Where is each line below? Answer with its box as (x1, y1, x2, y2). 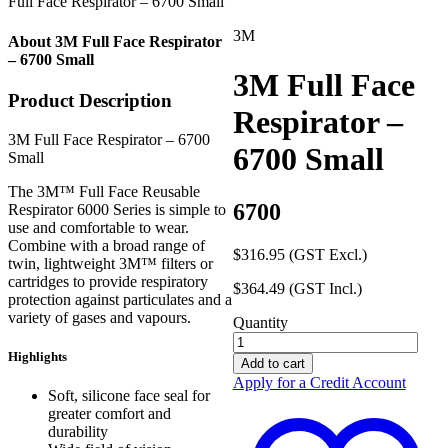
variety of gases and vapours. (8, 308, 191, 326)
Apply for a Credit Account (232, 374, 406, 392)
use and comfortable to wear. (8, 218, 189, 236)
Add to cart (240, 356, 305, 372)
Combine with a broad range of (8, 236, 205, 254)
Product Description (8, 89, 172, 111)
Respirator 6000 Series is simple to (8, 200, 226, 218)
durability (48, 423, 108, 441)
